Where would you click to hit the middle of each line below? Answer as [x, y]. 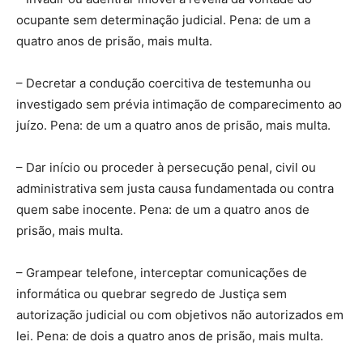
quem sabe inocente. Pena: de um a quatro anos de [163, 209]
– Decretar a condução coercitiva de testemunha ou [164, 83]
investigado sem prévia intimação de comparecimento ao [179, 104]
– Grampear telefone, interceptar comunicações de [162, 272]
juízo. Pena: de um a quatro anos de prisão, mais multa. [173, 125]
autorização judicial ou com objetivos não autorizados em [180, 314]
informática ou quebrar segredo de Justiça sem [152, 293]
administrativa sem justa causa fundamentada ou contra [175, 188]
